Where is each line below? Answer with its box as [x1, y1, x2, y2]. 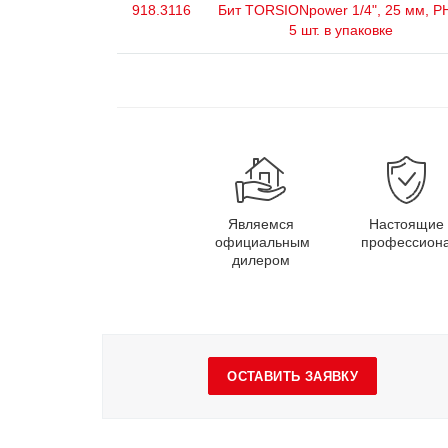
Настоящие [369, 216, 444, 232]
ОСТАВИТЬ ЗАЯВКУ [227, 369, 359, 384]
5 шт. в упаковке [288, 22, 393, 38]
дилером [231, 252, 290, 268]
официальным [214, 234, 310, 250]
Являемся [227, 216, 294, 232]
